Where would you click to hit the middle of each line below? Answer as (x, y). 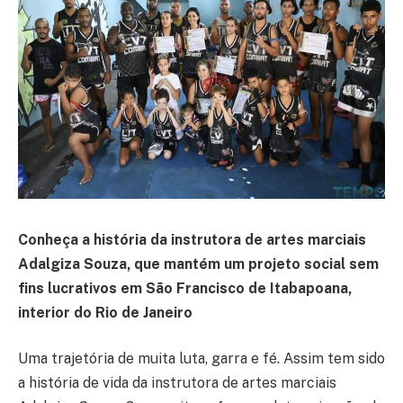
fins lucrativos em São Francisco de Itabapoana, (185, 288)
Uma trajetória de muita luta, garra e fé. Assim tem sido (201, 359)
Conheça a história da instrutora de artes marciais (192, 239)
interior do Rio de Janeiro (105, 312)
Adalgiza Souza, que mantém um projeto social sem (198, 264)
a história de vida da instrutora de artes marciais (177, 383)
